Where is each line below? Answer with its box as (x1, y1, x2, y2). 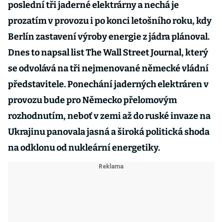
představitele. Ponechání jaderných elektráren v (8, 79, 209, 90)
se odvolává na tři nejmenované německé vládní (8, 63, 209, 74)
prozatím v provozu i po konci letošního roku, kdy (8, 15, 212, 26)
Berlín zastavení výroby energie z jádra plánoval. (8, 31, 210, 42)
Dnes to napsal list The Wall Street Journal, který (8, 47, 208, 58)
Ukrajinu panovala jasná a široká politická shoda (8, 126, 210, 137)
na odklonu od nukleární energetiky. (8, 142, 160, 153)
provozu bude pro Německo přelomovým (8, 95, 177, 106)
